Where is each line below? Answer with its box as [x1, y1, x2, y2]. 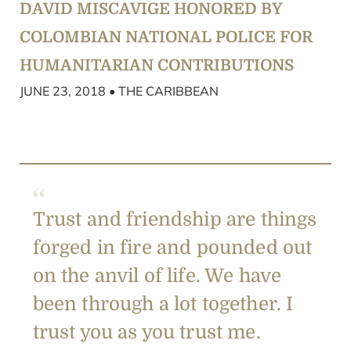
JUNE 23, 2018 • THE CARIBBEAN [20, 83, 219, 100]
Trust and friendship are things [32, 208, 317, 231]
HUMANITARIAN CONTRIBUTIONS [20, 56, 294, 75]
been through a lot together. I [32, 293, 294, 316]
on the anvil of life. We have [32, 265, 282, 288]
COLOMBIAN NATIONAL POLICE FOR [20, 28, 313, 47]
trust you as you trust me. [32, 321, 266, 344]
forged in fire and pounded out [32, 237, 313, 259]
